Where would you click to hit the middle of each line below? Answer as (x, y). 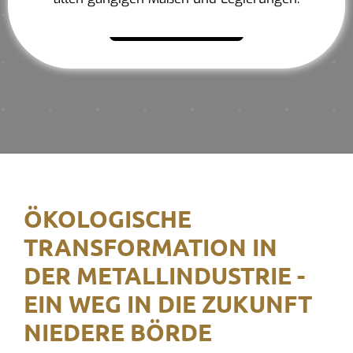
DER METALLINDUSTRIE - (164, 275)
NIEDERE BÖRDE (117, 332)
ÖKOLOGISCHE (107, 218)
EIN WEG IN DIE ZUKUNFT (167, 303)
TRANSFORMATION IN (150, 247)
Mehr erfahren (184, 24)
